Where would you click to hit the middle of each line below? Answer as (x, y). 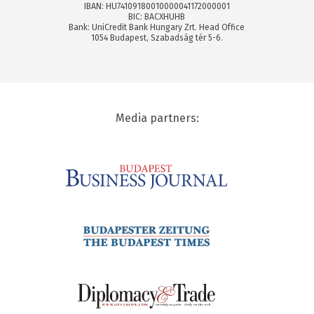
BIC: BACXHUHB (157, 16)
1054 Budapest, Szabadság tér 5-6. (157, 37)
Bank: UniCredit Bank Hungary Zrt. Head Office (157, 27)
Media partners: (157, 118)
